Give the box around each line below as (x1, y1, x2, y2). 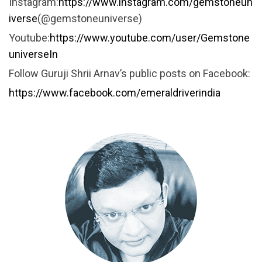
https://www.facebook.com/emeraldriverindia (9, 87, 220, 99)
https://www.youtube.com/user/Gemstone (50, 32, 250, 44)
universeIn (9, 48, 58, 61)
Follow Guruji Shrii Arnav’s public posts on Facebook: (9, 67, 250, 80)
